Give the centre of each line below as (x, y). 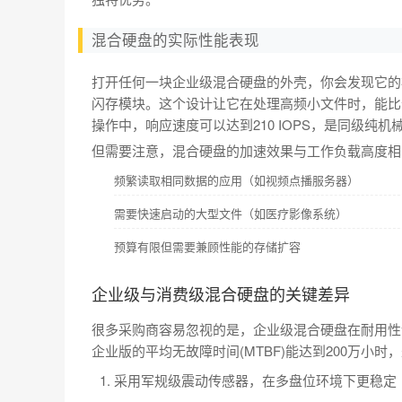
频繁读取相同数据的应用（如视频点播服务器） (236, 179)
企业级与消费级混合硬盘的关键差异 (221, 293)
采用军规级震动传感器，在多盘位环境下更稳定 (255, 380)
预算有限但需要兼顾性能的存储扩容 (207, 246)
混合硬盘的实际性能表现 (175, 40)
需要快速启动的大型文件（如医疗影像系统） (231, 213)
